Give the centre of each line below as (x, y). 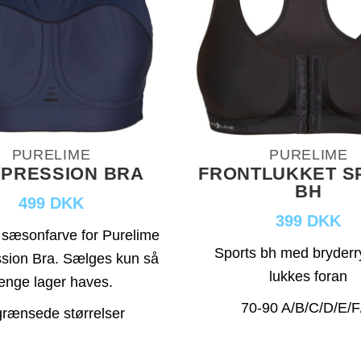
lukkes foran (309, 276)
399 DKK (309, 220)
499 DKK (51, 203)
